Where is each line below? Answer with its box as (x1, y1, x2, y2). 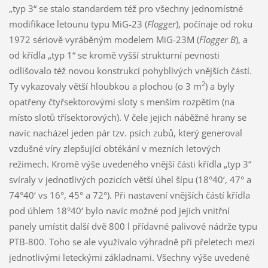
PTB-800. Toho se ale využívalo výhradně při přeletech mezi (8, 235, 255, 248)
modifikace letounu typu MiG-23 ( (8, 17, 147, 30)
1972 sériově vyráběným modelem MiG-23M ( (8, 33, 199, 45)
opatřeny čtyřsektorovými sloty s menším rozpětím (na (8, 95, 234, 108)
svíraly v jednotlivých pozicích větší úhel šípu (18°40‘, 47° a (8, 173, 251, 185)
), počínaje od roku (175, 17, 252, 30)
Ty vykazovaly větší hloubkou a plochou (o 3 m (8, 80, 202, 92)
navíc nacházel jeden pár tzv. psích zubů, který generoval (8, 126, 242, 139)
